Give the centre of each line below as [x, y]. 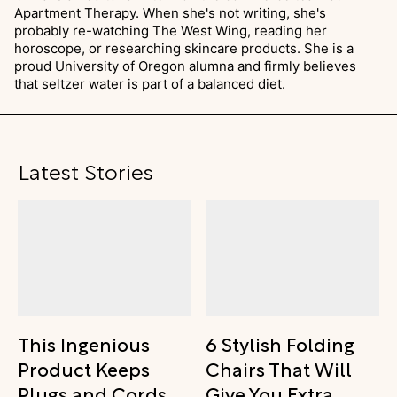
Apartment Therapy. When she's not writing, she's [170, 13]
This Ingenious [84, 343]
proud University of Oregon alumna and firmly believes [185, 66]
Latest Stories [86, 170]
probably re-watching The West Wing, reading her [171, 31]
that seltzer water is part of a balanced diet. [150, 84]
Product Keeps [84, 367]
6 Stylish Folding [280, 343]
